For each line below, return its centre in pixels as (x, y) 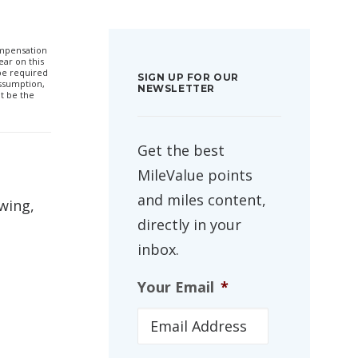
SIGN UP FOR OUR (188, 77)
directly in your (189, 225)
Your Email (176, 287)
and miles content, (202, 200)
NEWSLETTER (176, 88)
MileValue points (195, 175)
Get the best (181, 150)
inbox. (158, 249)
